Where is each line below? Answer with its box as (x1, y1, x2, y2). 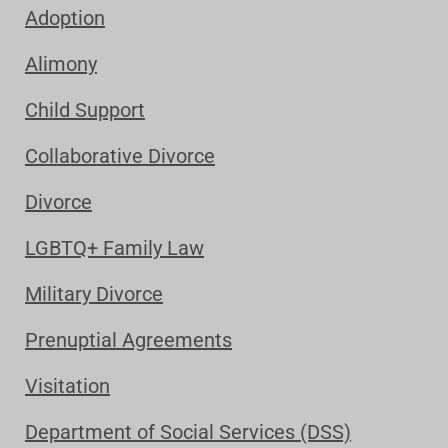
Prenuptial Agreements (25, 328, 232, 352)
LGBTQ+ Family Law (25, 236, 204, 260)
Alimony (25, 52, 97, 76)
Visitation (25, 374, 110, 398)
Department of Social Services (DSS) (25, 420, 351, 444)
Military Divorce (25, 282, 163, 306)
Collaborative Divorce (25, 144, 215, 168)
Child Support (25, 98, 145, 122)
